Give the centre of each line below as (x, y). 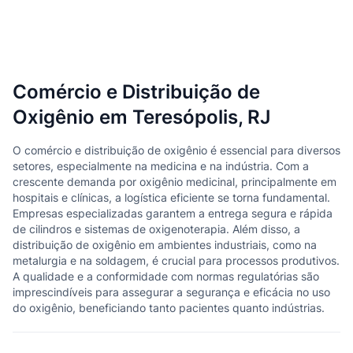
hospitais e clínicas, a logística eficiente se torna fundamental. (171, 197)
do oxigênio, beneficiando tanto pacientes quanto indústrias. (169, 308)
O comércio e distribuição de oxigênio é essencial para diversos (176, 150)
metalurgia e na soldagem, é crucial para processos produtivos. (176, 260)
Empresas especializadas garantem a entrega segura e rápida (173, 213)
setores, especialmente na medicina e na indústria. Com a (161, 166)
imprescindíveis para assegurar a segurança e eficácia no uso (171, 292)
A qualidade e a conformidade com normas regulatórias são (166, 276)
